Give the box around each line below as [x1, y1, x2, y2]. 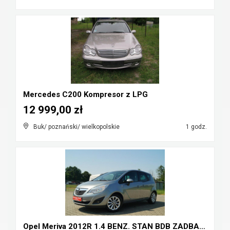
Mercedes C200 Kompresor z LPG [23, 90, 148, 99]
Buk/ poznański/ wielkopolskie [33, 123, 120, 130]
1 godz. [184, 123, 207, 130]
